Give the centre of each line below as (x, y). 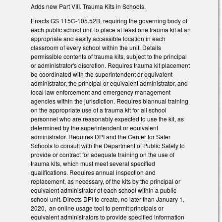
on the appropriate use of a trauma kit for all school (99, 110)
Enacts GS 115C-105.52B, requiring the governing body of (109, 20)
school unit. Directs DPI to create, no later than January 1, (108, 199)
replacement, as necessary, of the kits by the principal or (106, 181)
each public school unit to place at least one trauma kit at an (111, 29)
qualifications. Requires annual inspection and (93, 172)
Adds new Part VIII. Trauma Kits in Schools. (88, 6)
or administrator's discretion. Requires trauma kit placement (110, 65)
